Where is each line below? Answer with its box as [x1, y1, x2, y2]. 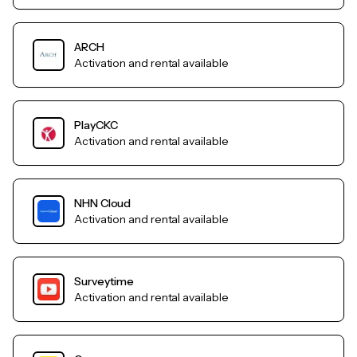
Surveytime [74, 274, 135, 289]
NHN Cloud [74, 196, 131, 211]
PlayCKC [74, 118, 118, 133]
